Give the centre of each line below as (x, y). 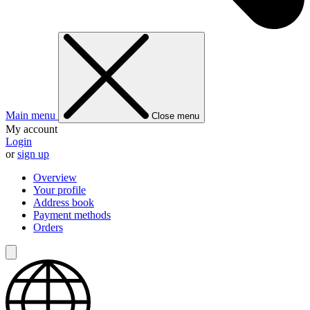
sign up (33, 154)
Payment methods (72, 215)
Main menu (32, 115)
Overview (55, 177)
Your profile (60, 190)
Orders (48, 227)
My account (31, 129)
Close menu (175, 116)
